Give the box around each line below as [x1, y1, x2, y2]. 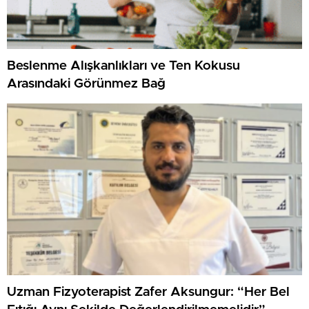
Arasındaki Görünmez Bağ [7, 77, 166, 91]
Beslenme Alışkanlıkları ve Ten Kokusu [7, 59, 240, 73]
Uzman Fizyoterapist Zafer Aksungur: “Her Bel [7, 286, 290, 299]
